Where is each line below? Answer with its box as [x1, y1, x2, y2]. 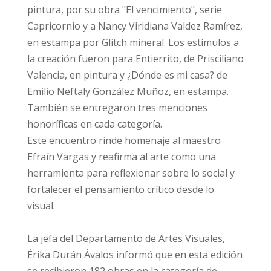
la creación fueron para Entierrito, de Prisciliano [27, 52, 244, 65]
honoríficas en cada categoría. [27, 117, 162, 131]
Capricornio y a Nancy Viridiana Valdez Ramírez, [27, 19, 243, 33]
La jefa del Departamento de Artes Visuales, [27, 232, 225, 245]
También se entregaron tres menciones [27, 101, 207, 114]
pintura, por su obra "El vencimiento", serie [27, 3, 222, 16]
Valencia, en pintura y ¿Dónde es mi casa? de [27, 68, 227, 82]
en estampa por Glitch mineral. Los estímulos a [27, 36, 239, 49]
